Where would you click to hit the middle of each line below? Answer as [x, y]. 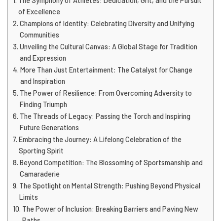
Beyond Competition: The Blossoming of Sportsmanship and [111, 163]
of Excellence [39, 12]
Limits [28, 197]
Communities [39, 35]
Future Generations [49, 128]
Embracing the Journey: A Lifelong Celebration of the [100, 140]
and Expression [43, 58]
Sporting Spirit [41, 151]
